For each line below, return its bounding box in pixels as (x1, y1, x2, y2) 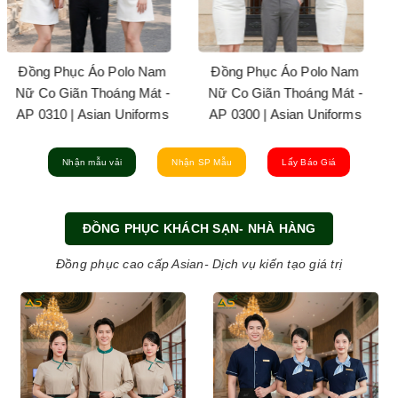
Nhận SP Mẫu (171, 156, 232, 167)
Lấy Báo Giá (282, 156, 336, 167)
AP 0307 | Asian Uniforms (224, 106, 377, 122)
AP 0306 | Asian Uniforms (31, 106, 184, 122)
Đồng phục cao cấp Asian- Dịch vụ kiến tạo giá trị (55, 256, 343, 271)
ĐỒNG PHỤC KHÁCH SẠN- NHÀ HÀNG (82, 221, 316, 236)
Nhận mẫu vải (62, 156, 122, 167)
